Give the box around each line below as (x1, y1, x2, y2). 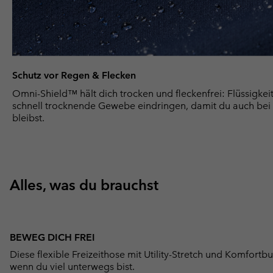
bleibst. (12, 112, 44, 124)
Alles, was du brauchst (10, 175, 158, 194)
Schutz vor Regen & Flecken (12, 69, 136, 81)
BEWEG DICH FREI (10, 231, 95, 243)
